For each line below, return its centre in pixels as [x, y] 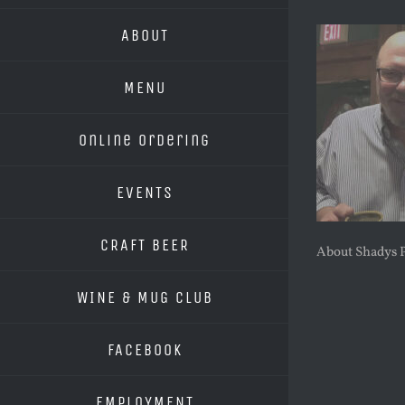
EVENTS [145, 192]
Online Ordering [145, 140]
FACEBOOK [145, 349]
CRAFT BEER [145, 245]
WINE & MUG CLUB [145, 297]
